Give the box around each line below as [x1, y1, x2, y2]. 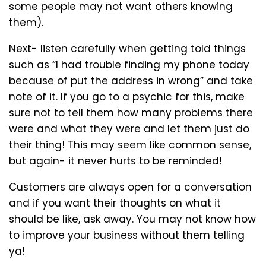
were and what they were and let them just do [9, 121, 249, 136]
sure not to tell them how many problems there [9, 105, 253, 120]
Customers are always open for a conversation [9, 179, 252, 194]
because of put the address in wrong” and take [9, 73, 253, 88]
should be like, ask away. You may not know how [9, 211, 256, 226]
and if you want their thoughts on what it [9, 195, 221, 210]
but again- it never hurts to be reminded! [9, 153, 222, 168]
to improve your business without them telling [9, 227, 245, 242]
